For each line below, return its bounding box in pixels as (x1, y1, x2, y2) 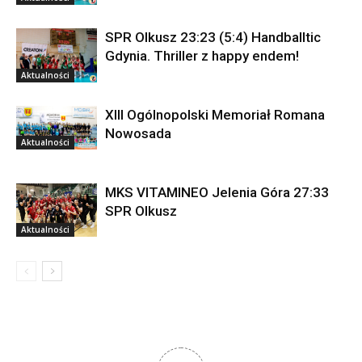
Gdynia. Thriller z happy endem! (105, 48, 299, 65)
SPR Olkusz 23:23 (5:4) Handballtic (105, 29, 321, 46)
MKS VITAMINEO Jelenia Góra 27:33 (105, 184, 329, 201)
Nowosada (105, 125, 171, 142)
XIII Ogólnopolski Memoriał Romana (105, 107, 325, 124)
